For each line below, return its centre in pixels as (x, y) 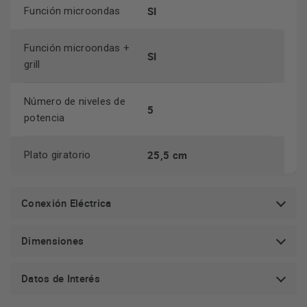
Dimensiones (53, 241)
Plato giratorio (59, 155)
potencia (45, 118)
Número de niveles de (75, 101)
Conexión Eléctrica (66, 203)
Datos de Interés (61, 278)
